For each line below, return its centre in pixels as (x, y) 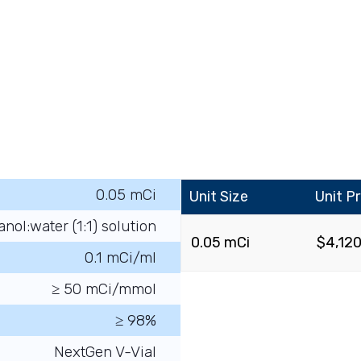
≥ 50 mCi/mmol (104, 289)
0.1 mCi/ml (120, 257)
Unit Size (219, 197)
